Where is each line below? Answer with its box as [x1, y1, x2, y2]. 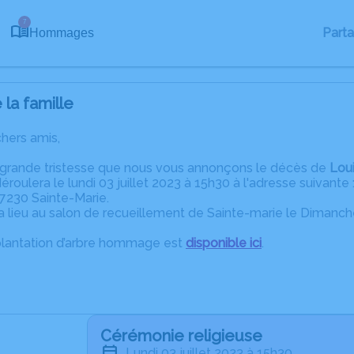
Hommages [29, 26, 94, 40]
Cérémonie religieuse [100, 326, 262, 345]
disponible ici [186, 235, 262, 250]
